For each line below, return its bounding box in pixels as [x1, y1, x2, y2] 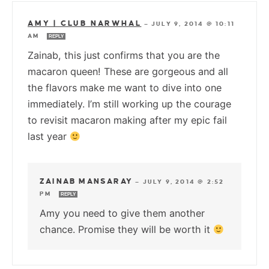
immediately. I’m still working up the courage [28, 98, 231, 110]
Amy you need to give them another [40, 207, 205, 220]
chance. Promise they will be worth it [40, 223, 213, 236]
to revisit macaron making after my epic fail [28, 114, 227, 127]
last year [28, 130, 70, 143]
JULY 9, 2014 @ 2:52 [142, 178, 225, 186]
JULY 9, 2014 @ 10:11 [151, 20, 235, 28]
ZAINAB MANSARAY [40, 177, 133, 186]
